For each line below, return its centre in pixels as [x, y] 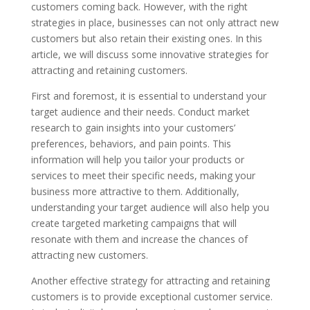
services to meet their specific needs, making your [143, 175]
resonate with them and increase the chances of [139, 239]
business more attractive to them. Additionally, [135, 191]
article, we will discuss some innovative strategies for [149, 54]
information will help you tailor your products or [137, 159]
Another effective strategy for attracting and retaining [150, 281]
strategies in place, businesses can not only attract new [155, 22]
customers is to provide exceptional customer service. [152, 297]
